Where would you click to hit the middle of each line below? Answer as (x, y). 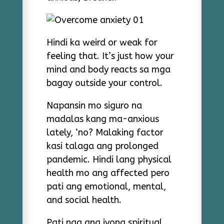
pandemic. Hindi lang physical (109, 159)
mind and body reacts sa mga (108, 69)
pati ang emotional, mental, (106, 186)
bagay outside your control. (104, 83)
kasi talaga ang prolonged (102, 146)
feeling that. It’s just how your (110, 56)
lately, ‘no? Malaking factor (105, 132)
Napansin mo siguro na (94, 105)
